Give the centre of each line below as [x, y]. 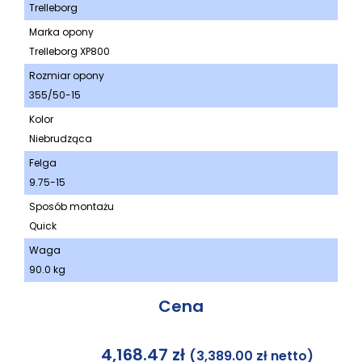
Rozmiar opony [67, 76]
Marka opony [61, 32]
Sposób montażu [72, 207]
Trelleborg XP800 [69, 52]
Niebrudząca [61, 139]
